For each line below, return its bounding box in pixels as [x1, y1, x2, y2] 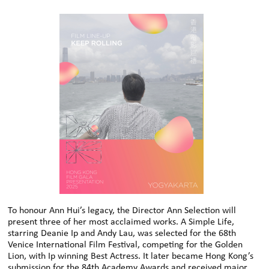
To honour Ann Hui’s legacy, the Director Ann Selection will [8, 205, 237, 216]
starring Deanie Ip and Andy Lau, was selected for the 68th [8, 228, 237, 238]
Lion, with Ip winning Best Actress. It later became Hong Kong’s [8, 251, 254, 261]
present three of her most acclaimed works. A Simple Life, [8, 217, 235, 227]
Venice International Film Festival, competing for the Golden [8, 240, 243, 250]
